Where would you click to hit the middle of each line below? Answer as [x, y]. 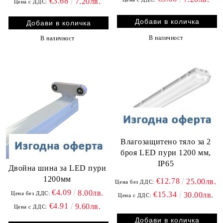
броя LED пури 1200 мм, [166, 152]
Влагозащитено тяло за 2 [166, 141]
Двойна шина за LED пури [57, 168]
